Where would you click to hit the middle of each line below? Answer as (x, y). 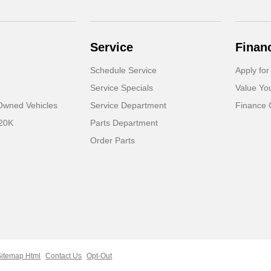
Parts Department (124, 123)
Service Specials (122, 88)
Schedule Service (124, 70)
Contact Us (64, 256)
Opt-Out (100, 256)
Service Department (129, 106)
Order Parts (113, 141)
